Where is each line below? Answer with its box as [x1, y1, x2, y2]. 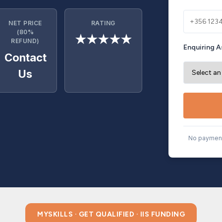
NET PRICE [8, 19, 42, 27]
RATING [91, 19, 115, 27]
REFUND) [11, 37, 40, 45]
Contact [4, 51, 47, 64]
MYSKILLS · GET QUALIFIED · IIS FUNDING [37, 210, 185, 219]
